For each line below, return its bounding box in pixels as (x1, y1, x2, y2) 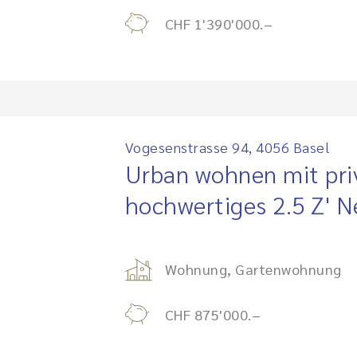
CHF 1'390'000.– (164, 14, 273, 33)
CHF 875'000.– (164, 305, 261, 324)
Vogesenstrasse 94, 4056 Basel (124, 138, 330, 156)
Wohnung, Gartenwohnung (164, 260, 342, 278)
